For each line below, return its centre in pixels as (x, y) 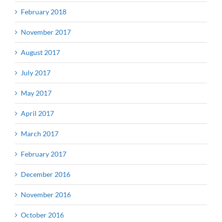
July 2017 (36, 72)
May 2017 (36, 93)
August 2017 (40, 52)
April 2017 (37, 113)
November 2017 (46, 32)
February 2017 (44, 154)
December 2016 (46, 174)
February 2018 (44, 11)
